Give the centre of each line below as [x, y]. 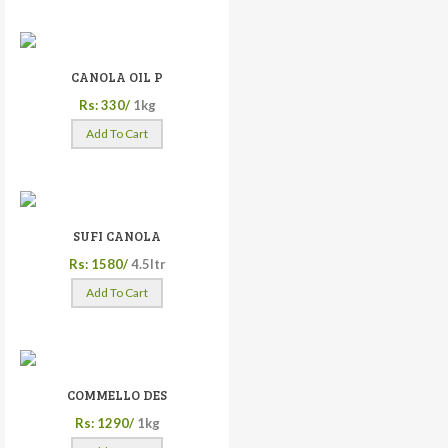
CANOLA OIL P [117, 76]
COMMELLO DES [117, 394]
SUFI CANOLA [117, 235]
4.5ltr [148, 263]
